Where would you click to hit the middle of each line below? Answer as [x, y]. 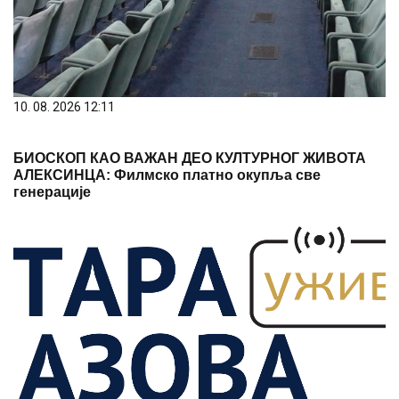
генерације [52, 191]
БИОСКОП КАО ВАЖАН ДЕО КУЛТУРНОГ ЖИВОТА [190, 158]
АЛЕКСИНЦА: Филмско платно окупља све [167, 175]
